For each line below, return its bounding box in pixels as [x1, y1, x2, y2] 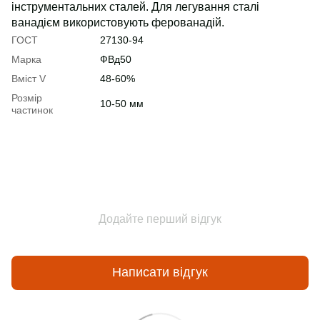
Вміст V [11, 72, 46, 84]
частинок [11, 104, 53, 116]
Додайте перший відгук [99, 212, 221, 225]
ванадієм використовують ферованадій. [11, 16, 224, 29]
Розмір [11, 91, 42, 104]
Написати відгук [112, 265, 208, 280]
